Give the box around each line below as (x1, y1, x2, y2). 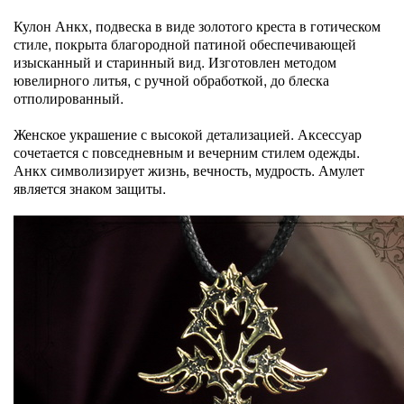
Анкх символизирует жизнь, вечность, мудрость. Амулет (14, 160, 364, 180)
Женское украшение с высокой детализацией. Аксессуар (14, 124, 362, 144)
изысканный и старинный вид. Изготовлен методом (14, 51, 336, 72)
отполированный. (14, 87, 124, 108)
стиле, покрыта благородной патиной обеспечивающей (14, 33, 356, 54)
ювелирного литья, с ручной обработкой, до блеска (14, 69, 329, 90)
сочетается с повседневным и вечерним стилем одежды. (14, 142, 360, 162)
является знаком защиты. (14, 178, 166, 198)
